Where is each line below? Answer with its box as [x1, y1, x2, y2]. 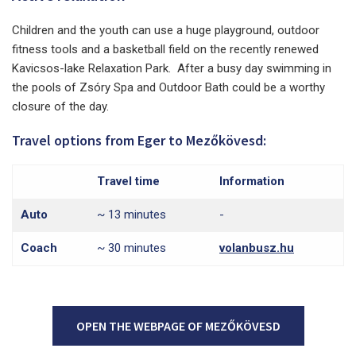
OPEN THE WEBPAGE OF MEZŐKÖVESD [75, 317, 281, 334]
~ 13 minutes [97, 207, 166, 222]
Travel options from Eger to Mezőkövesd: [12, 130, 266, 149]
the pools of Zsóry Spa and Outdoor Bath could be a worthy [12, 79, 325, 95]
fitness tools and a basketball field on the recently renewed [12, 41, 319, 56]
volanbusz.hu [219, 240, 294, 255]
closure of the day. [12, 99, 109, 114]
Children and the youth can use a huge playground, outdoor [12, 22, 319, 37]
